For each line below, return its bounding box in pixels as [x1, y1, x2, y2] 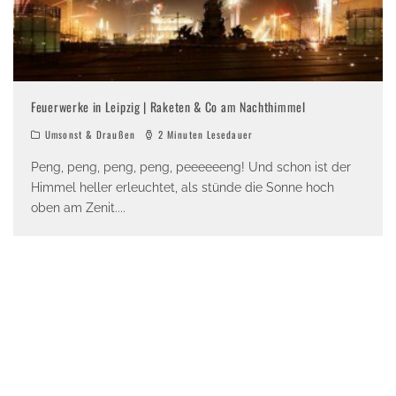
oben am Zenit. [31, 201, 118, 216]
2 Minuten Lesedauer [154, 127, 253, 142]
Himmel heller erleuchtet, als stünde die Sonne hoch [31, 180, 334, 195]
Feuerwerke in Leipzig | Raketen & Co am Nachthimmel [31, 97, 306, 117]
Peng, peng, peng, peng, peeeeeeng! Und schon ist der [31, 160, 351, 175]
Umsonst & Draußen [45, 127, 135, 142]
